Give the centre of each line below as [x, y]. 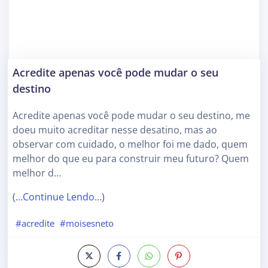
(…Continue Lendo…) [59, 197]
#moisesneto [87, 223]
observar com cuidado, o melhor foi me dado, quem [130, 144]
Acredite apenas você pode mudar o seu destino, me [131, 115]
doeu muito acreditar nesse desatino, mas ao [115, 130]
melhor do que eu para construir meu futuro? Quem [131, 158]
